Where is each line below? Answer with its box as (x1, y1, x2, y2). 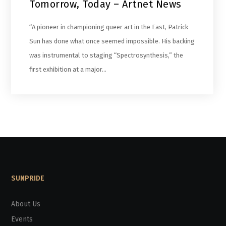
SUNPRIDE (11, 174, 45, 183)
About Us (11, 199, 41, 208)
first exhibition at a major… (29, 65, 107, 73)
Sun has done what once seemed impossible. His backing (29, 37, 195, 45)
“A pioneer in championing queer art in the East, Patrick (29, 23, 189, 31)
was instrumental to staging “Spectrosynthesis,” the (29, 51, 184, 59)
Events (11, 214, 33, 223)
